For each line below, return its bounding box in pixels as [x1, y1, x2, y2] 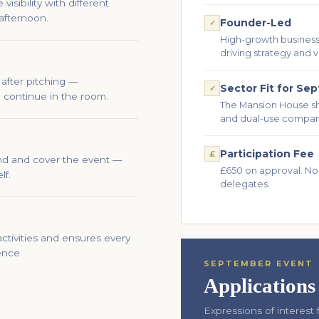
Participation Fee [220, 147, 314, 160]
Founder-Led [220, 16, 291, 29]
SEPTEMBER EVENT [204, 258, 314, 268]
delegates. [220, 179, 270, 189]
